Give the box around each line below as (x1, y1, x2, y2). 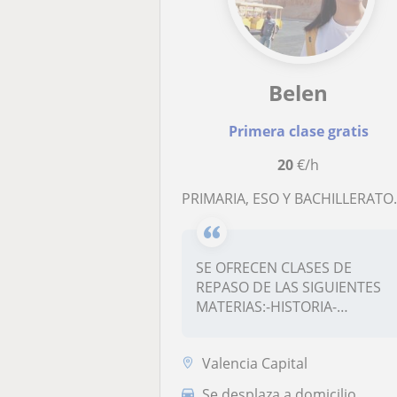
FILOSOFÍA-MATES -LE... (196, 315, 346, 336)
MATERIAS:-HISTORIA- (196, 296, 338, 316)
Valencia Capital (202, 353, 308, 373)
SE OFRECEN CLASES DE (196, 257, 353, 277)
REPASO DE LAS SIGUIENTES (196, 276, 382, 297)
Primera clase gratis (228, 121, 369, 141)
